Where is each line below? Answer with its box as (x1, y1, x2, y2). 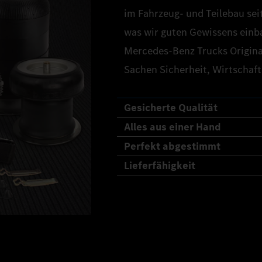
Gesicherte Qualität (124, 101, 218, 115)
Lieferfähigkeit (124, 158, 195, 173)
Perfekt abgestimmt (124, 139, 220, 153)
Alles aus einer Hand (124, 120, 221, 134)
